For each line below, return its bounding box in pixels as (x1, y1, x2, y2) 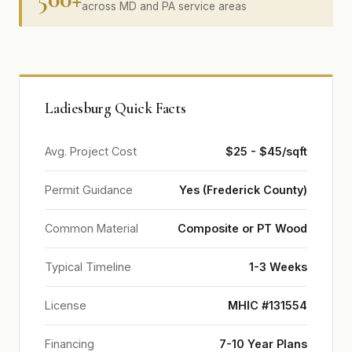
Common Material (45, 222, 138, 235)
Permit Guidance (45, 183, 133, 196)
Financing (45, 337, 94, 350)
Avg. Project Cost (45, 145, 137, 158)
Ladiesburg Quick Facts (45, 99, 186, 118)
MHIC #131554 (228, 299, 307, 312)
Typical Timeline (45, 260, 131, 273)
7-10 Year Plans (219, 337, 307, 350)
